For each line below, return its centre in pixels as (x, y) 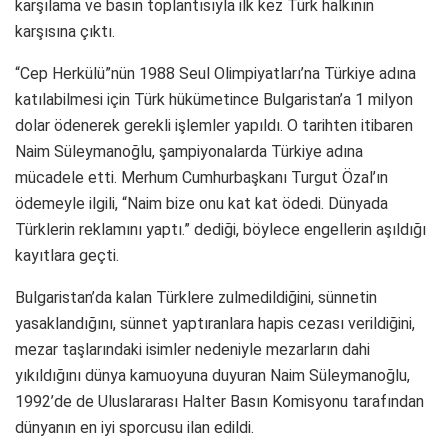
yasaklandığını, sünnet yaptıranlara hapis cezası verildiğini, (215, 323)
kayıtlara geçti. (67, 255)
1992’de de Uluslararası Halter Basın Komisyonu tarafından (219, 401)
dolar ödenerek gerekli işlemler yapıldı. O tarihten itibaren (214, 125)
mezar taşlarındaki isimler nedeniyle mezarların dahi (192, 349)
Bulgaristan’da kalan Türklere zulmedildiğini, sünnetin (196, 297)
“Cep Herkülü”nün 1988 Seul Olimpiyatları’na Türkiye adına (215, 73)
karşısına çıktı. (65, 31)
